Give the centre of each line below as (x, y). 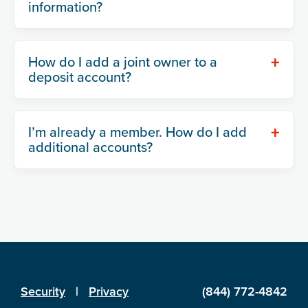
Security (43, 291)
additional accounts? (90, 146)
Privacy (109, 291)
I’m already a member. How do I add (137, 131)
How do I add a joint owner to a (123, 61)
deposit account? (80, 76)
